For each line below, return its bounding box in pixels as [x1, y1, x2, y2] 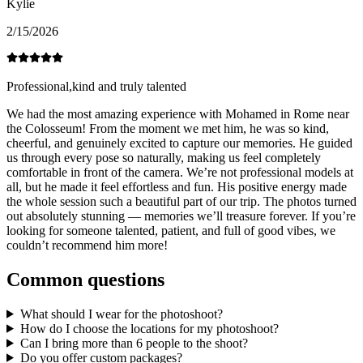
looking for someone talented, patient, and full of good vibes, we [6, 224, 335, 238]
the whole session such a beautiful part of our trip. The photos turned [6, 194, 357, 209]
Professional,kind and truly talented [6, 79, 186, 94]
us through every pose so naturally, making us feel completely [6, 151, 321, 165]
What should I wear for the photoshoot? [19, 306, 223, 321]
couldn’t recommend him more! [6, 238, 168, 253]
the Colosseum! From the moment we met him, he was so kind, [6, 122, 329, 136]
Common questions [6, 268, 164, 290]
